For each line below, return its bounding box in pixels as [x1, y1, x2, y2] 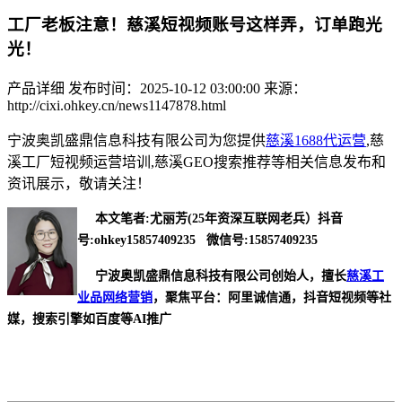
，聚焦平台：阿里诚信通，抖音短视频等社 [153, 290, 391, 304]
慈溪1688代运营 [266, 132, 366, 148]
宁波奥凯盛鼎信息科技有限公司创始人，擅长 [77, 268, 346, 283]
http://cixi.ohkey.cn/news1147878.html [7, 97, 226, 113]
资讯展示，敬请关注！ [7, 175, 151, 191]
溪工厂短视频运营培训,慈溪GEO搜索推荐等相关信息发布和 [7, 153, 386, 170]
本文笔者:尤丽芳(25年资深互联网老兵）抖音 [95, 211, 343, 225]
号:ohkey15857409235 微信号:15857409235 [77, 232, 318, 247]
